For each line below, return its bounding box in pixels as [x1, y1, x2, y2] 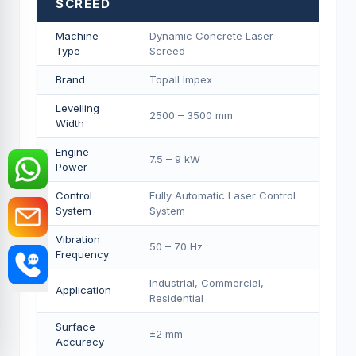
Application [56, 284, 111, 296]
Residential [149, 292, 203, 304]
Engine [56, 145, 89, 158]
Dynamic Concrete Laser [149, 29, 273, 42]
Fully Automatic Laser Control [149, 189, 296, 202]
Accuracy [56, 335, 104, 348]
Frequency [56, 248, 109, 261]
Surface [56, 320, 95, 333]
